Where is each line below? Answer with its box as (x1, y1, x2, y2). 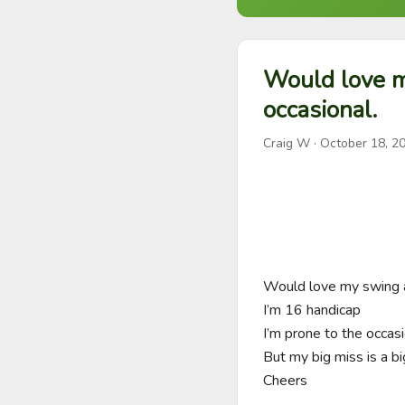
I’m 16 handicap (263, 300, 361, 320)
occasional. (263, 94, 377, 126)
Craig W (263, 135, 310, 152)
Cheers (263, 371, 307, 391)
